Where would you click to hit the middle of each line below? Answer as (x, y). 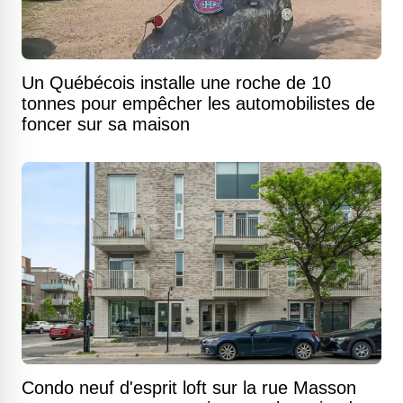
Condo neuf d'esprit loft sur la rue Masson (189, 388)
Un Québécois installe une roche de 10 (176, 83)
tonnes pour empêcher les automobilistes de (198, 104)
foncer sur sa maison (106, 125)
